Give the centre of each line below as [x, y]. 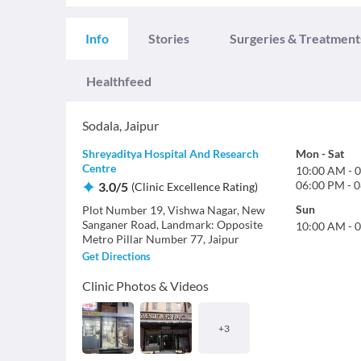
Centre [99, 168]
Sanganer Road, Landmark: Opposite [172, 224]
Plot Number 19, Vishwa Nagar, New [174, 210]
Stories [169, 38]
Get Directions [116, 256]
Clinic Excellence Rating [195, 187]
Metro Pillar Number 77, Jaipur [161, 239]
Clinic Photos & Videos [145, 286]
